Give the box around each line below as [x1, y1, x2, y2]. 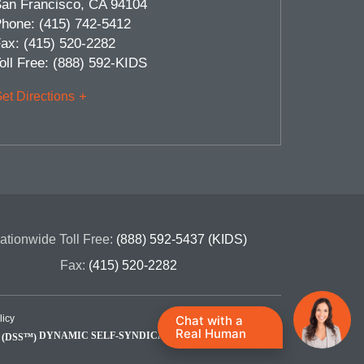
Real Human [175, 326, 246, 341]
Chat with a [175, 313, 243, 328]
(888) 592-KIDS [53, 55, 147, 71]
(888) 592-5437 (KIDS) [116, 232, 248, 247]
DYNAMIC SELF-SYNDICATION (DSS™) [37, 330, 227, 342]
